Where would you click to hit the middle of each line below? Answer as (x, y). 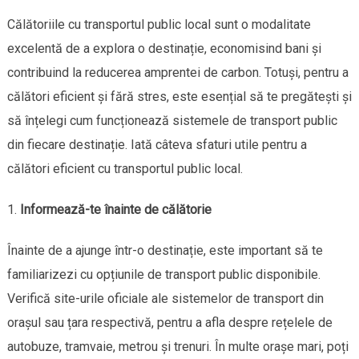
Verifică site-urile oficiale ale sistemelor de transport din (165, 298)
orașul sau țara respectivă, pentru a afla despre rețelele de (169, 322)
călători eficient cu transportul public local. (125, 168)
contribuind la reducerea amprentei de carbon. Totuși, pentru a (177, 72)
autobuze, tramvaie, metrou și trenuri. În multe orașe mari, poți (177, 346)
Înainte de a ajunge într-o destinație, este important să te (165, 250)
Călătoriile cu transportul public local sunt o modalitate (159, 24)
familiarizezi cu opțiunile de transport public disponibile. (163, 274)
